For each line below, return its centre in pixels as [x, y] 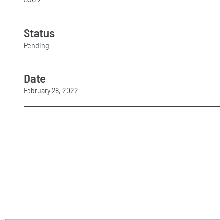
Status [39, 33]
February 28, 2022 [51, 90]
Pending [36, 45]
